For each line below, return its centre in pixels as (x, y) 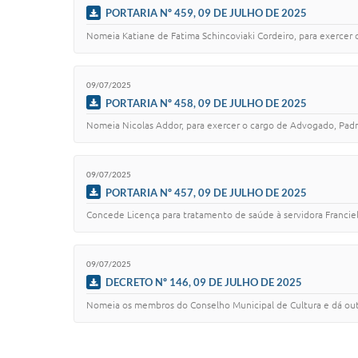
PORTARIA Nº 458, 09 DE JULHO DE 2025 (206, 103)
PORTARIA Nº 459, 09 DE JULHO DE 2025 (206, 13)
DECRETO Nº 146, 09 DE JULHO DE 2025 (204, 282)
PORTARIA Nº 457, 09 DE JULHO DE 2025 (206, 192)
